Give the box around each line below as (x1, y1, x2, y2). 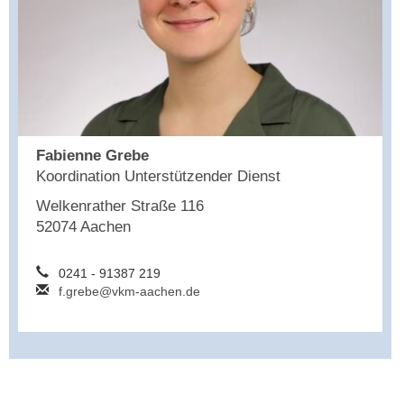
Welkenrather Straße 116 (36, 197, 204, 216)
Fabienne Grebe (36, 147, 149, 165)
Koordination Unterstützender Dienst (36, 168, 280, 186)
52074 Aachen (36, 218, 131, 236)
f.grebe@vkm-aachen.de (59, 284, 200, 299)
